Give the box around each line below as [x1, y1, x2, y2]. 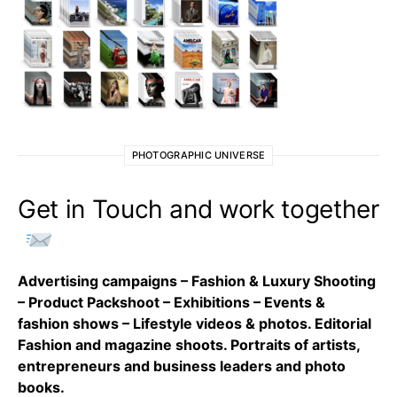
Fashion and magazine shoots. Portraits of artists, [18, 336, 360, 354]
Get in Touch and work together [18, 194, 379, 225]
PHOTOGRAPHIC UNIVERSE [131, 149, 266, 162]
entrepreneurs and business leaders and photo [18, 357, 346, 376]
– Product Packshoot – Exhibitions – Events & [18, 293, 325, 312]
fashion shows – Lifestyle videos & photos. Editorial [18, 315, 371, 333]
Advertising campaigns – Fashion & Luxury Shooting [18, 272, 376, 291]
